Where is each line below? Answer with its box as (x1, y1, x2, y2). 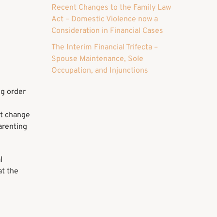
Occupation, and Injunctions (51, 66, 148, 76)
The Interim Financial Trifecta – (51, 43, 158, 53)
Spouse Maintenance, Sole (51, 54, 143, 64)
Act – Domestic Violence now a (51, 15, 158, 25)
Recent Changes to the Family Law (51, 3, 171, 13)
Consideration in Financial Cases (51, 26, 163, 36)
